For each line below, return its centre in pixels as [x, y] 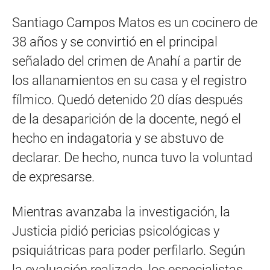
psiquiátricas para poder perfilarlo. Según [129, 250]
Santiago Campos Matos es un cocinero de [135, 22]
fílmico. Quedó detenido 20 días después [127, 99]
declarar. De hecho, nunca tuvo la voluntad [132, 157]
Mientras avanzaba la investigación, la [121, 212]
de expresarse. [53, 177]
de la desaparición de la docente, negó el [127, 119]
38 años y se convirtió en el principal [115, 42]
